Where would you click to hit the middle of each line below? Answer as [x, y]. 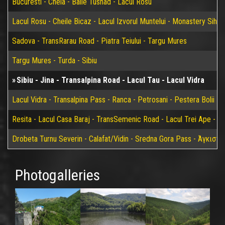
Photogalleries [58, 175]
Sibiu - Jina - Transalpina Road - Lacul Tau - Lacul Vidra [110, 80]
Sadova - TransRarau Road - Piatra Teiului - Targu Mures [99, 41]
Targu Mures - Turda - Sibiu [54, 61]
